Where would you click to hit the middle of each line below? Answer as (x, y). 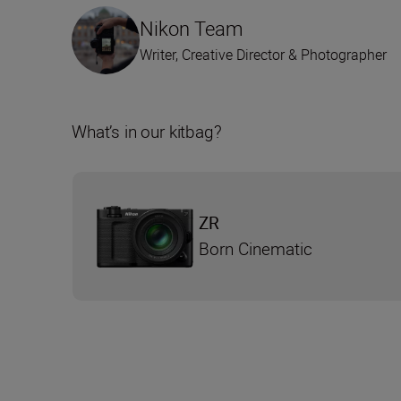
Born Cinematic (256, 249)
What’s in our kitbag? (147, 132)
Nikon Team (192, 29)
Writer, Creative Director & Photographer (263, 55)
